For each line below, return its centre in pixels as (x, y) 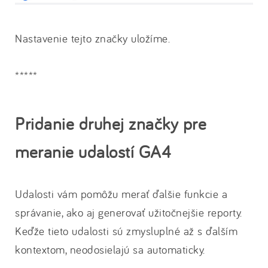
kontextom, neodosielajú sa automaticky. (110, 250)
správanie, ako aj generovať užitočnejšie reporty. (129, 213)
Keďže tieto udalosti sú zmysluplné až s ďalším (126, 231)
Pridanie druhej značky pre (111, 124)
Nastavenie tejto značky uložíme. (92, 39)
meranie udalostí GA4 (93, 152)
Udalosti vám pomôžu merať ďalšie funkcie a (121, 194)
